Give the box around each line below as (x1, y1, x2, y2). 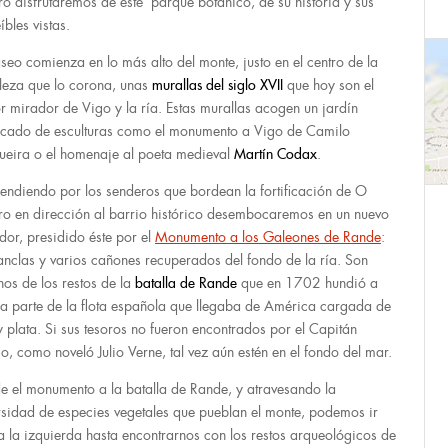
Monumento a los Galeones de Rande (155, 228, 381, 246)
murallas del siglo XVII (152, 76, 283, 94)
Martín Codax (234, 145, 317, 163)
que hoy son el (283, 76, 374, 94)
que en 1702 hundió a (237, 274, 378, 292)
